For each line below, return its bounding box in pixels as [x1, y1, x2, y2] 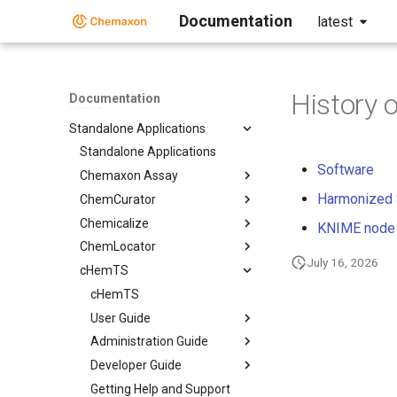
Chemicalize [80, 215, 149, 230]
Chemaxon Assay [80, 168, 178, 183]
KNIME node [317, 220, 395, 237]
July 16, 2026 [307, 255, 378, 269]
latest [317, 13, 353, 30]
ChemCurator [80, 191, 156, 206]
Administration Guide [90, 334, 208, 349]
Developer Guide [90, 358, 182, 372]
